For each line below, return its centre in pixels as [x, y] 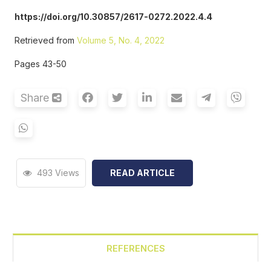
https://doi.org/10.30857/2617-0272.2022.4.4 [113, 17]
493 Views [57, 173]
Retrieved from [46, 41]
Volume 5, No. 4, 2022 [121, 41]
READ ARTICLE [142, 173]
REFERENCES [135, 249]
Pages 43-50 [41, 64]
